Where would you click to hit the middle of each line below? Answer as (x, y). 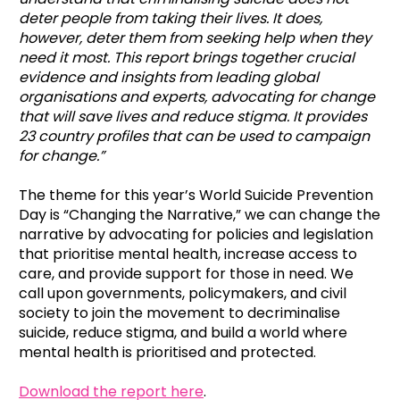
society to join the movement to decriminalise (179, 313)
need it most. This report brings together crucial (187, 58)
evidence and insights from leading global (169, 77)
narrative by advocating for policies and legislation (196, 234)
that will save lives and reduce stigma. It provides (193, 117)
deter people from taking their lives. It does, (171, 18)
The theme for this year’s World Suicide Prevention (196, 195)
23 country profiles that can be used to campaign (194, 136)
